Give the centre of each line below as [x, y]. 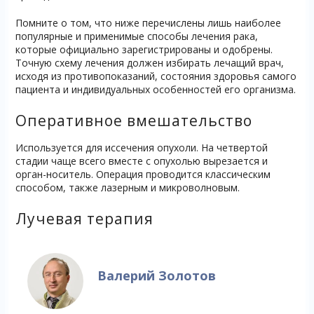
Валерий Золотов [157, 275]
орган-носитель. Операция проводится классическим [143, 175]
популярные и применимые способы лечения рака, [136, 36]
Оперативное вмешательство [134, 121]
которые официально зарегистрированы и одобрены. [144, 50]
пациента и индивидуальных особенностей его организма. [155, 90]
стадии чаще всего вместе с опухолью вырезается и [141, 161]
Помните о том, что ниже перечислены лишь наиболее [148, 23]
